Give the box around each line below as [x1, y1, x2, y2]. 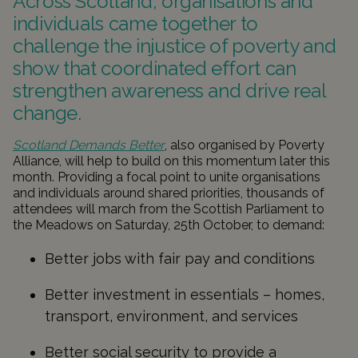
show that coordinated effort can [13, 57, 296, 80]
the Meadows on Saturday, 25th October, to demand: [13, 217, 328, 233]
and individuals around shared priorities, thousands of [13, 185, 324, 201]
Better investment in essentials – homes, [45, 286, 324, 303]
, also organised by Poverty [165, 137, 324, 153]
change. [13, 101, 86, 125]
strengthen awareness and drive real [13, 79, 326, 102]
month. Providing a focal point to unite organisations [13, 169, 320, 185]
